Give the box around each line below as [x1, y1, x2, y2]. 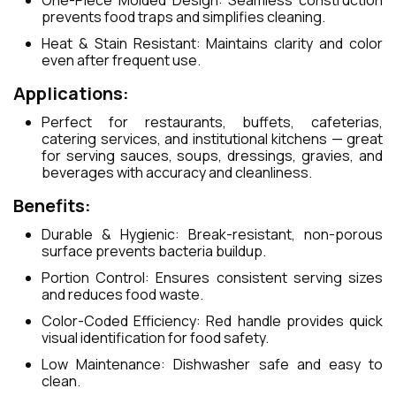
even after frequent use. [42, 50, 201, 71]
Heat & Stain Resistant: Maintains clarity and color [42, 34, 383, 54]
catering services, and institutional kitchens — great [42, 129, 383, 149]
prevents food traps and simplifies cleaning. [42, 7, 325, 27]
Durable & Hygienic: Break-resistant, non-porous [42, 225, 383, 245]
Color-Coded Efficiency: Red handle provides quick [42, 311, 383, 331]
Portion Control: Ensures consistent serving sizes [42, 268, 383, 288]
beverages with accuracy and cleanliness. [42, 163, 312, 183]
